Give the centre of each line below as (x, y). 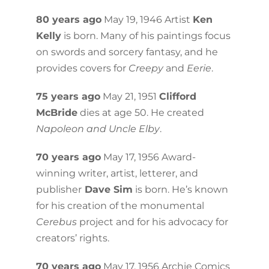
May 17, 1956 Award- (148, 157)
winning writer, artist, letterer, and (117, 173)
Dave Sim (107, 189)
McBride (56, 112)
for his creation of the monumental (120, 205)
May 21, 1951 (129, 96)
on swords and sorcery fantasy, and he (127, 52)
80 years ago (68, 19)
